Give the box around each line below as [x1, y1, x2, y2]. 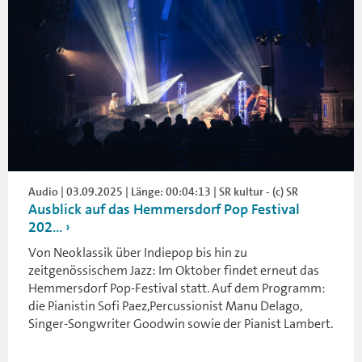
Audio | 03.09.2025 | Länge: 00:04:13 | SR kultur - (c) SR [28, 183, 298, 199]
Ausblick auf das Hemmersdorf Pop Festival [28, 199, 300, 219]
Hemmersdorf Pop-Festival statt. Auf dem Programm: [28, 279, 326, 297]
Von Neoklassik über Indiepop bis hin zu [28, 243, 247, 261]
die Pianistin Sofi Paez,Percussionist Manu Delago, [28, 297, 302, 314]
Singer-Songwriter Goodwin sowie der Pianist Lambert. [28, 314, 333, 332]
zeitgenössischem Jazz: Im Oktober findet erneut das [28, 261, 319, 279]
